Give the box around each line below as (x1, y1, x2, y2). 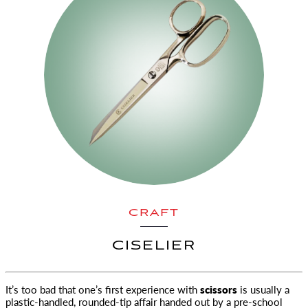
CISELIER (112, 238, 196, 254)
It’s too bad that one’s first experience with (5, 282, 200, 296)
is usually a (237, 282, 289, 296)
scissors (200, 282, 237, 296)
